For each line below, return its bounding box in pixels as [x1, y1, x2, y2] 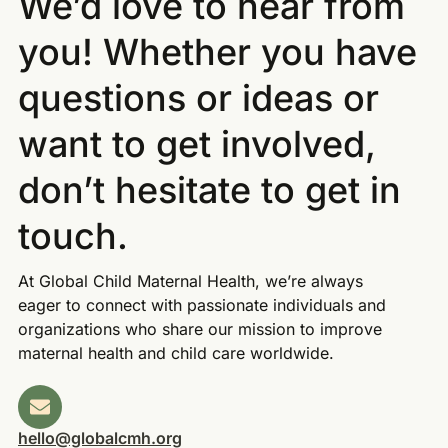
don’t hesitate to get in [18, 167, 401, 212]
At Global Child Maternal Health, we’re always [18, 270, 363, 291]
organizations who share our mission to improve [18, 318, 382, 339]
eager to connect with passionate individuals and [18, 294, 386, 315]
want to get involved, [18, 121, 376, 166]
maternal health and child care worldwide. [18, 342, 334, 363]
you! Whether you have [18, 29, 417, 74]
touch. [18, 213, 128, 258]
